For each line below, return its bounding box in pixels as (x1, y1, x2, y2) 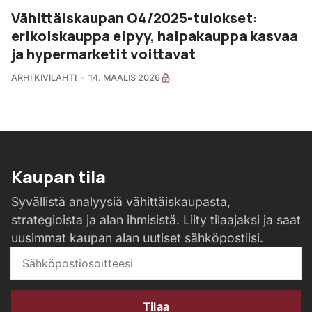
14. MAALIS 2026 (88, 72, 160, 84)
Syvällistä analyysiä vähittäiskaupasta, (11, 194, 231, 210)
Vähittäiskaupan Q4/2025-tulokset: (11, 8, 258, 28)
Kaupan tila (11, 165, 106, 188)
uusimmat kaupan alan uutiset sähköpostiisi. (11, 231, 263, 246)
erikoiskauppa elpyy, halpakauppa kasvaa (11, 26, 298, 46)
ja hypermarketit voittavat (11, 44, 196, 64)
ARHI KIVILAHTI (11, 72, 77, 84)
